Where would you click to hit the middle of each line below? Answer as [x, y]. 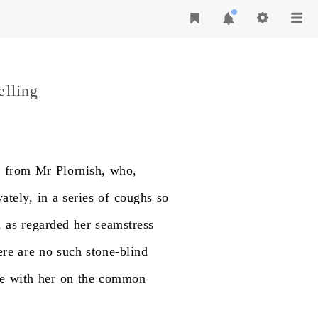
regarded [45, 224]
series [78, 197]
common [122, 278]
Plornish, [81, 170]
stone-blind [117, 251]
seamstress [125, 224]
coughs [133, 197]
